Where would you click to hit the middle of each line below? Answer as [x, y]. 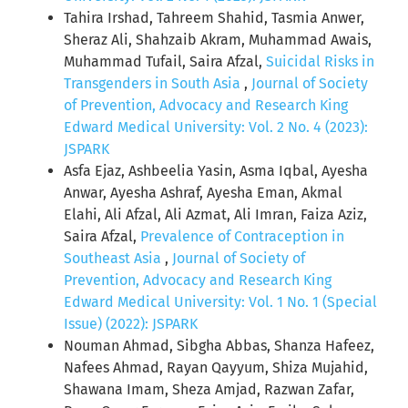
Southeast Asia [114, 259]
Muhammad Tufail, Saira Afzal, [165, 62]
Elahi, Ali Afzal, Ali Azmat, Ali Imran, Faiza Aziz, [215, 215]
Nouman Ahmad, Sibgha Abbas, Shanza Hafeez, [219, 346]
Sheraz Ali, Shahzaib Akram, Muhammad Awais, [218, 40]
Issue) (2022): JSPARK [131, 324]
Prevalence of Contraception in [242, 237]
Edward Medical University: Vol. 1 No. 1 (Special [220, 302]
